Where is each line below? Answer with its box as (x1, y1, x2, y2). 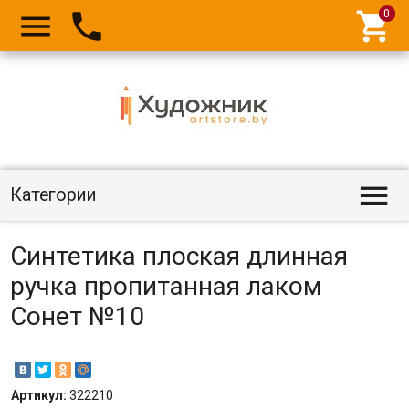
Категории (9, 184, 97, 205)
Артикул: (10, 388, 69, 403)
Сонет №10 (9, 301, 144, 331)
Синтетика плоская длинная (9, 241, 348, 271)
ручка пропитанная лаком (9, 271, 322, 301)
